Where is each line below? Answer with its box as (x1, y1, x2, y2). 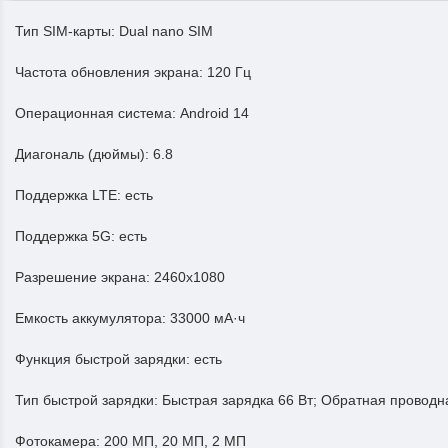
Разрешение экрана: (15, 269, 154, 285)
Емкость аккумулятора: (15, 310, 170, 326)
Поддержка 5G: (15, 228, 119, 244)
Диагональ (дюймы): (15, 146, 153, 162)
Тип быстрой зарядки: (15, 392, 162, 408)
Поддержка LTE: (15, 187, 125, 203)
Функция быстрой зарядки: (15, 351, 194, 367)
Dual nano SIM (119, 23, 213, 39)
